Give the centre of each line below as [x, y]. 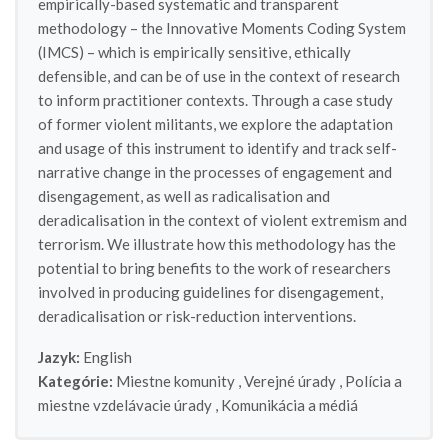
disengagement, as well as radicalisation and [184, 196]
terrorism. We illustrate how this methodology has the [217, 244]
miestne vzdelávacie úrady [125, 405]
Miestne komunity [175, 381]
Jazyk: [59, 357]
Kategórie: [75, 381]
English [106, 357]
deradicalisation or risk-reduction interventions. [197, 316]
